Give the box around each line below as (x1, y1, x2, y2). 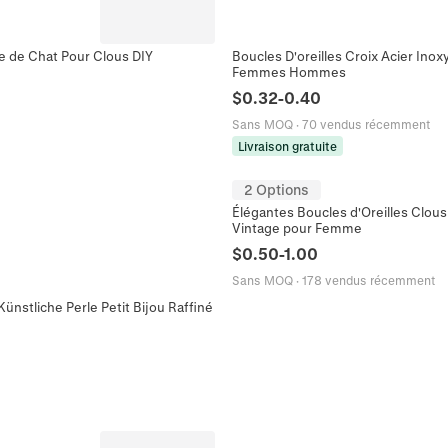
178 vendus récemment (302, 272, 435, 287)
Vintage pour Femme (232, 219, 362, 235)
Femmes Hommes (232, 63, 346, 79)
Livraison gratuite (238, 138, 337, 153)
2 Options (244, 180, 309, 198)
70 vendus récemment (302, 116, 430, 131)
